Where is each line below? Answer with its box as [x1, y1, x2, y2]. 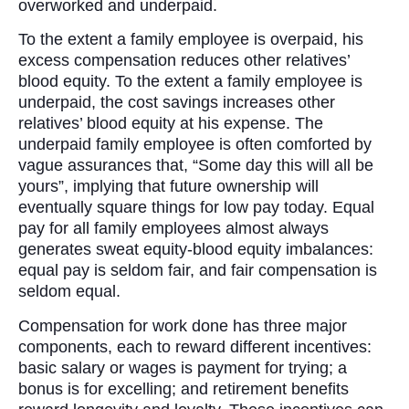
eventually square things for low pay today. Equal [18, 198, 374, 217]
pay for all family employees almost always [18, 219, 329, 238]
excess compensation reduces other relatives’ [18, 51, 350, 70]
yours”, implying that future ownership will [18, 177, 319, 196]
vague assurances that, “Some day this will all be [18, 156, 373, 175]
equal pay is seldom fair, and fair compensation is [18, 261, 377, 280]
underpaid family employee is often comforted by [18, 135, 372, 154]
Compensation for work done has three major [18, 316, 347, 335]
